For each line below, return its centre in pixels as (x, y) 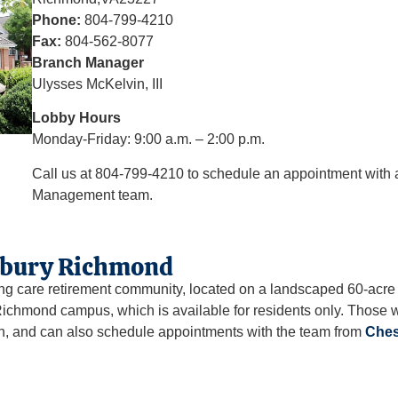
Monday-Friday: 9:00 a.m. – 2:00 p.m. (148, 139)
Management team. (92, 195)
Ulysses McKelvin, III (97, 84)
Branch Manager (88, 62)
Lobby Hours (76, 118)
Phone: (56, 20)
